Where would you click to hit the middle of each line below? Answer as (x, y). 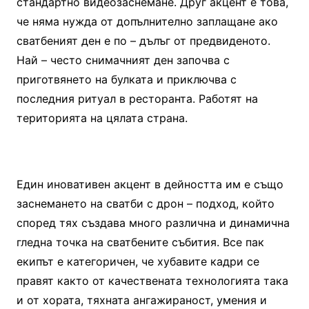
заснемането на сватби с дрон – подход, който (145, 203)
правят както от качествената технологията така (152, 280)
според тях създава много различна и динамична (153, 222)
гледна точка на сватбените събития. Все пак (140, 242)
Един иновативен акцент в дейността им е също (150, 184)
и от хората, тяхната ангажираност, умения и (141, 300)
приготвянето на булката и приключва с (126, 79)
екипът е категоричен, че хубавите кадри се (138, 261)
